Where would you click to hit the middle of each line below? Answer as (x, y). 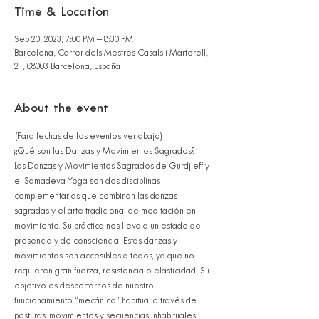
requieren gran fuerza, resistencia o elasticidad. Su (113, 271)
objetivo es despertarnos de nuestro (85, 286)
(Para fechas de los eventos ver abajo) (89, 137)
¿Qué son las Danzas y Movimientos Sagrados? (104, 152)
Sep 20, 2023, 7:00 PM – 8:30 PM (74, 40)
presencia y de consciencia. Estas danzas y (97, 241)
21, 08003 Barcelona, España (67, 67)
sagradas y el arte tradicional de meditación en (106, 211)
